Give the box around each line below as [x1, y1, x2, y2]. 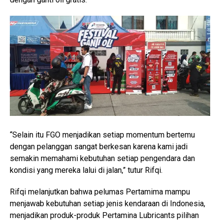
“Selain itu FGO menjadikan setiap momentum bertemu [10, 130, 195, 140]
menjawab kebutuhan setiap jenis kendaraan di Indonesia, [10, 199, 205, 209]
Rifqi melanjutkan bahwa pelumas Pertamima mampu [10, 187, 190, 197]
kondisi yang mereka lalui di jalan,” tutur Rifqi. [10, 165, 163, 175]
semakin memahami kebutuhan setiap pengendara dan [10, 154, 195, 164]
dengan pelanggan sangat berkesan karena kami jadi [10, 142, 188, 152]
